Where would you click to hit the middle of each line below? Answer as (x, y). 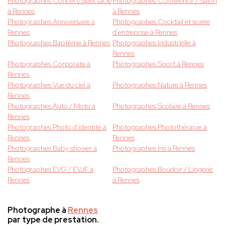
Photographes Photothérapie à (160, 127)
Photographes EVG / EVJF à (50, 170)
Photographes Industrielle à (154, 43)
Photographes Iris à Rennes (154, 148)
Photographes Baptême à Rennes (59, 43)
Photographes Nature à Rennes (160, 85)
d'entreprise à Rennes (145, 32)
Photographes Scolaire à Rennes (161, 106)
